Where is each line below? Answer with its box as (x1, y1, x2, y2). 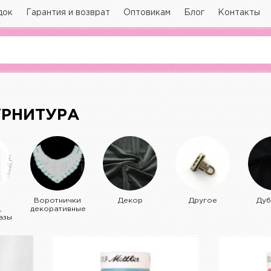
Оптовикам (123, 9, 171, 16)
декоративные (30, 206, 87, 213)
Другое (188, 197, 217, 204)
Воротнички (34, 197, 82, 204)
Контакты (218, 9, 260, 16)
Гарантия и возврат (26, 9, 110, 16)
